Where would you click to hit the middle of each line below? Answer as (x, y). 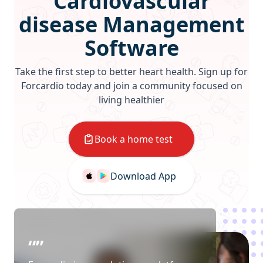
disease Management (131, 24)
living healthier (131, 100)
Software (131, 48)
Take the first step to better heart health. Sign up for (131, 72)
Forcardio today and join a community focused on (131, 86)
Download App (143, 176)
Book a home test (134, 139)
